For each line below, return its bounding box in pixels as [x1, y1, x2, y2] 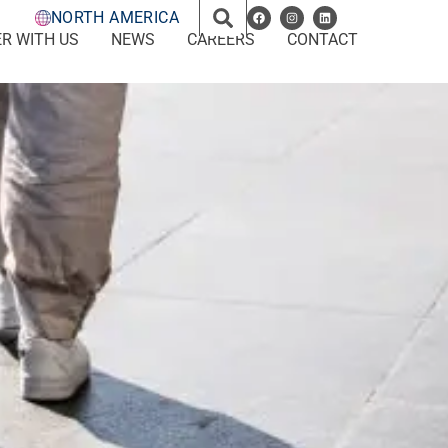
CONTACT [286, 30, 358, 49]
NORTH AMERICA [50, 8, 179, 27]
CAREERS [186, 30, 255, 49]
